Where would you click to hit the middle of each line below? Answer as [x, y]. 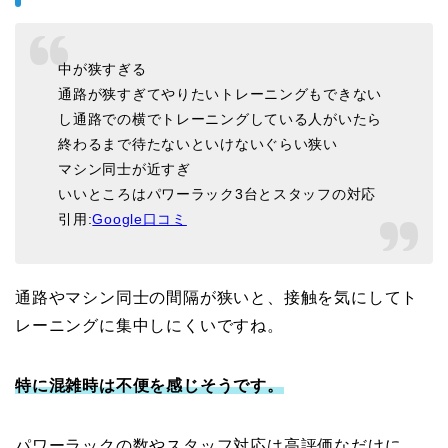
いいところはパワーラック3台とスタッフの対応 [217, 194]
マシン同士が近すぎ [124, 169]
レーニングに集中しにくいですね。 [149, 326]
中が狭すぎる [102, 69]
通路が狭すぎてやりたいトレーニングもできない [220, 94]
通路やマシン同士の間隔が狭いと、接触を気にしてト [217, 298]
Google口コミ [139, 219]
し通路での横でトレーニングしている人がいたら [220, 119]
